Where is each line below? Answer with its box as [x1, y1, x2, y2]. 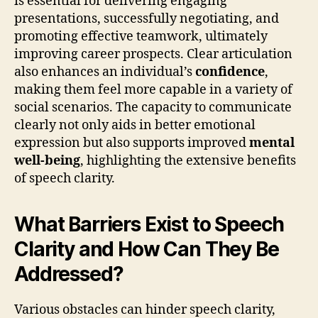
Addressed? [14, 261, 124, 286]
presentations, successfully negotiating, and [14, 10, 279, 27]
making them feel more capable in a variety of [14, 81, 292, 98]
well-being [14, 152, 80, 169]
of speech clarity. [14, 170, 115, 187]
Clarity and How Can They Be [14, 236, 279, 261]
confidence [195, 63, 265, 80]
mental [249, 134, 295, 151]
